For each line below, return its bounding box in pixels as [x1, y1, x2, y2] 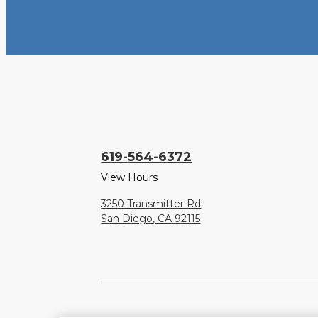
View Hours [101, 171, 158, 185]
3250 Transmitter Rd [101, 197, 202, 211]
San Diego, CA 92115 [101, 212, 201, 226]
